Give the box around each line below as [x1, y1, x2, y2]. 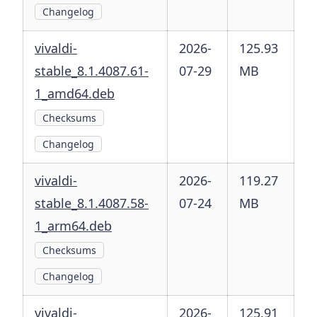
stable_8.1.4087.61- [35, 62, 149, 80]
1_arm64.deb [35, 217, 112, 235]
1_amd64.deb [35, 85, 115, 103]
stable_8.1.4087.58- [35, 195, 149, 212]
